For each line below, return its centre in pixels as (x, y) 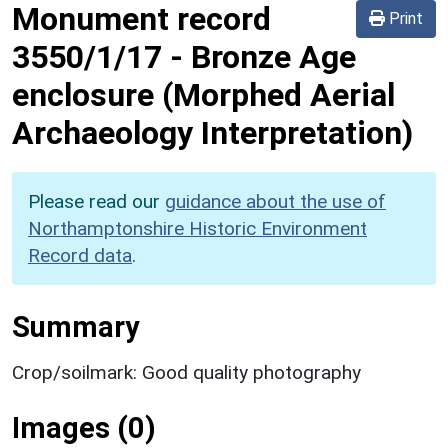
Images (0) (84, 427)
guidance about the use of (275, 201)
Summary (75, 326)
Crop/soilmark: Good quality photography (186, 372)
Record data (80, 255)
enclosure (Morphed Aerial (203, 94)
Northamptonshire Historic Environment (197, 228)
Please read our (96, 201)
